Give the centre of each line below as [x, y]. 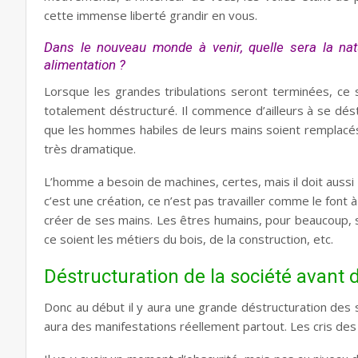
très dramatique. [90, 149]
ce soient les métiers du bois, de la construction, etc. [189, 239]
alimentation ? [85, 65]
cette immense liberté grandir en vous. [151, 15]
